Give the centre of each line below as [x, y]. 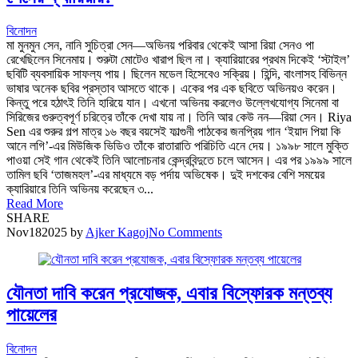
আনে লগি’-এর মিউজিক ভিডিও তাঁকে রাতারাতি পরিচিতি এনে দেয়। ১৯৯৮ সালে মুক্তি [177, 146]
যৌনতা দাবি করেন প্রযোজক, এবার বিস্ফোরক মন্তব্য [169, 294]
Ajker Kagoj [117, 233]
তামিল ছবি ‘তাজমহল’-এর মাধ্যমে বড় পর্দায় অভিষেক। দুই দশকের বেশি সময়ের [165, 175]
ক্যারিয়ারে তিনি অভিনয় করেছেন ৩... [80, 189]
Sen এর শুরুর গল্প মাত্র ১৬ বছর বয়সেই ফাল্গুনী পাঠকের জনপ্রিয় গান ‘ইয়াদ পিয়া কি [173, 132]
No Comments [185, 233]
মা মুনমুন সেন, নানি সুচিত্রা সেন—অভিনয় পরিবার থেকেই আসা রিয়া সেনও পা [160, 46]
